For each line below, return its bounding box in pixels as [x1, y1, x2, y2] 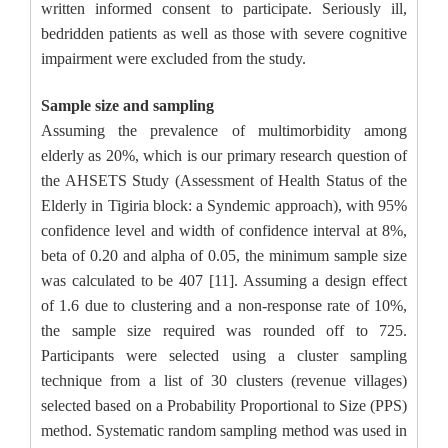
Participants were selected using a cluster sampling [41, 347, 407, 364]
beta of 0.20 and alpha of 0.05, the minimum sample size [41, 247, 407, 264]
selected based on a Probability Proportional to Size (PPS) [41, 397, 407, 414]
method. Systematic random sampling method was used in [41, 422, 407, 439]
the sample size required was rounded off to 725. [41, 322, 407, 339]
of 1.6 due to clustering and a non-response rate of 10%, [41, 297, 407, 314]
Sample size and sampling [41, 97, 214, 114]
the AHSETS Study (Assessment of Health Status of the [41, 172, 407, 189]
